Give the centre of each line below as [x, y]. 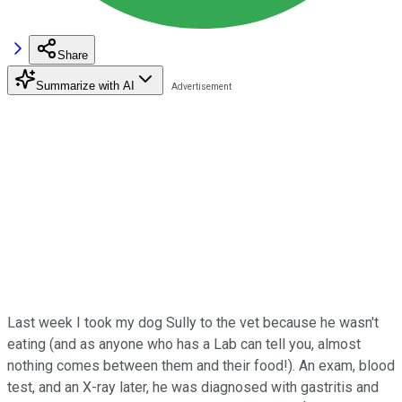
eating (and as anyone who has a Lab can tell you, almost [184, 344]
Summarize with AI [85, 85]
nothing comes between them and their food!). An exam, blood [201, 365]
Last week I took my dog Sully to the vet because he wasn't [193, 322]
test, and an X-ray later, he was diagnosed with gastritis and [193, 387]
